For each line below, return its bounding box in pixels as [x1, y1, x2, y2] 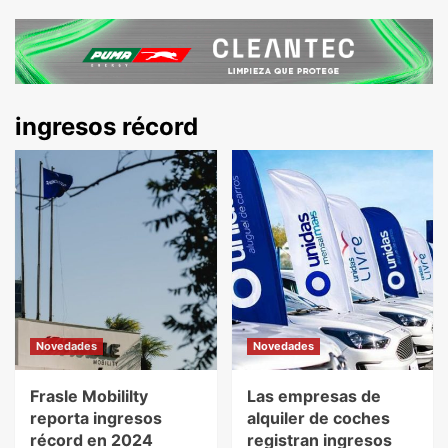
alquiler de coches [246, 407, 390, 428]
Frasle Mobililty [30, 385, 148, 406]
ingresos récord [15, 111, 198, 141]
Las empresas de [246, 385, 381, 406]
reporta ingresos [30, 407, 162, 428]
